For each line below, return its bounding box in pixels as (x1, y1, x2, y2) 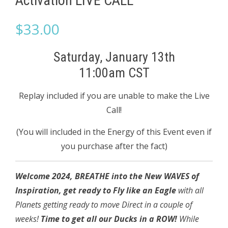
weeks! (15, 213, 41, 224)
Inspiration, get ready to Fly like (15, 184, 140, 196)
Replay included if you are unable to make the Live (18, 90, 210, 101)
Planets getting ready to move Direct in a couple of (15, 198, 192, 210)
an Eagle (142, 184, 176, 196)
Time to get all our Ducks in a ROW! (41, 213, 177, 224)
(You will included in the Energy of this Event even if (16, 126, 212, 137)
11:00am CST (78, 65, 150, 80)
